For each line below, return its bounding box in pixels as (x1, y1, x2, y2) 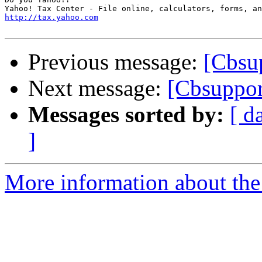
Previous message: (28, 49, 204, 75)
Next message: (28, 75, 167, 101)
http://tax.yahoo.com (5, 13, 98, 22)
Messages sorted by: (28, 102, 224, 127)
